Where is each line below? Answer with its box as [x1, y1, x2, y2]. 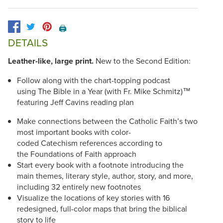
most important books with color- [16, 126, 131, 137]
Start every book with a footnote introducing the [16, 159, 184, 170]
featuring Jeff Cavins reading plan [16, 96, 134, 108]
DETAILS [8, 35, 48, 50]
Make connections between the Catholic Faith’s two [16, 115, 198, 126]
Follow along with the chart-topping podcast [16, 74, 170, 86]
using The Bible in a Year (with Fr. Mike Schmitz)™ [16, 85, 191, 97]
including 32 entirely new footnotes [16, 181, 141, 192]
